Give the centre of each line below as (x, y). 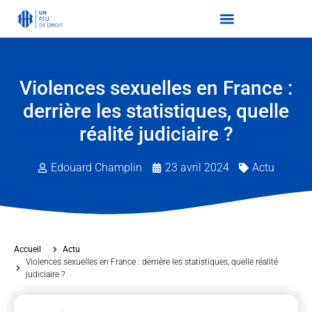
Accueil (28, 250)
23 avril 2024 (197, 168)
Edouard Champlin (96, 168)
